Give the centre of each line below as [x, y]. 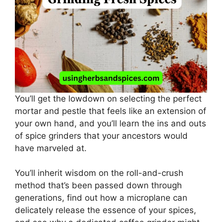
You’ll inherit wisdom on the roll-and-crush [99, 173]
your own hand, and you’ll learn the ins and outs [111, 123]
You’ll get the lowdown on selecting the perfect [108, 98]
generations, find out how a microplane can [101, 198]
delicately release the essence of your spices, [106, 210]
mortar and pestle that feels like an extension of [111, 111]
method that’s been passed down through [98, 186]
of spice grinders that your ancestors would [101, 136]
